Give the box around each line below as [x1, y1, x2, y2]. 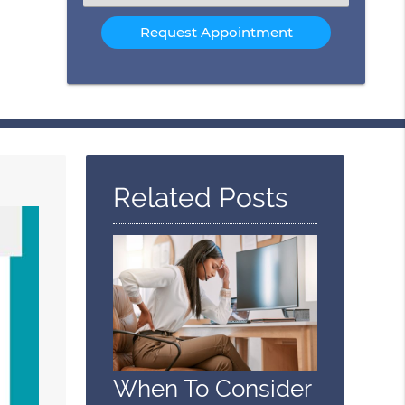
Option [98, 14, 135, 32]
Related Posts [113, 182, 289, 213]
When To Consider [113, 374, 312, 403]
